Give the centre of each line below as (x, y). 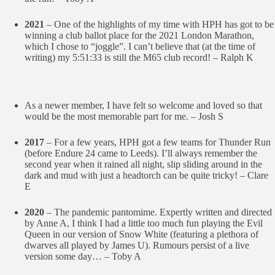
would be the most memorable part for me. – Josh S (124, 116)
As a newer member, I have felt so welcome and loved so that (143, 105)
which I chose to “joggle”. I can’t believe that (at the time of (140, 46)
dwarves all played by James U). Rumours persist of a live (137, 245)
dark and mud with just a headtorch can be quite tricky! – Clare (146, 175)
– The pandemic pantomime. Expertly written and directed (159, 212)
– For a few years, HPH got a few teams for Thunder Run (157, 142)
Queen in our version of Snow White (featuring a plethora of (141, 234)
